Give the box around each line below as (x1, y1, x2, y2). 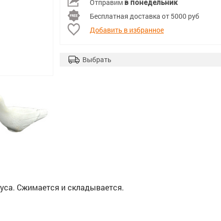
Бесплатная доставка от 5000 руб (90, 11, 199, 21)
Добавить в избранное (90, 25, 164, 35)
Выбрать (82, 55, 111, 64)
